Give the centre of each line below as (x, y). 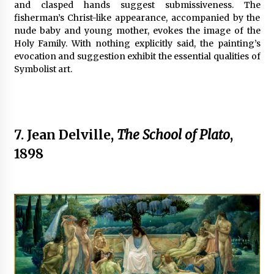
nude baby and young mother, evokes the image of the (137, 30)
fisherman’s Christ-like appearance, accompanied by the (137, 17)
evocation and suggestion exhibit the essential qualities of (137, 56)
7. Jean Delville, (65, 135)
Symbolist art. (43, 69)
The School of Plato (173, 135)
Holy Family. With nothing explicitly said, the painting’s (137, 43)
